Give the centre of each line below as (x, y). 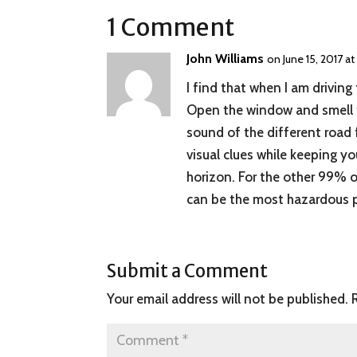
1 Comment (171, 27)
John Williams (226, 59)
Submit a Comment (188, 271)
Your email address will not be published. (228, 299)
